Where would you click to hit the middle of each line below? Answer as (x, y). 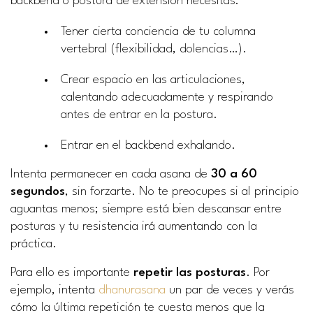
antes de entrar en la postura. (139, 115)
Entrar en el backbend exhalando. (148, 146)
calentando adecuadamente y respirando (167, 98)
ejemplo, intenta (54, 291)
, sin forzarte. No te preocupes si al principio (182, 192)
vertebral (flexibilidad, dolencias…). (154, 49)
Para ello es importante (72, 273)
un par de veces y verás (230, 291)
